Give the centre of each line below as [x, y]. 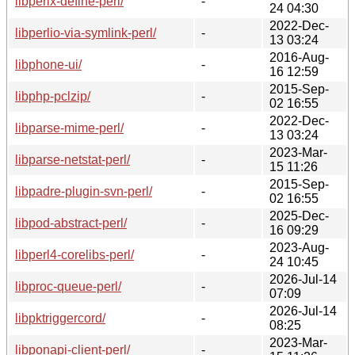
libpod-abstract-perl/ [71, 223]
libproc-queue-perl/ [68, 286]
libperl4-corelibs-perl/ [74, 254]
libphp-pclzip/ [53, 96]
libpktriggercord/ [60, 318]
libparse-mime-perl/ [69, 128]
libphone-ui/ [48, 64]
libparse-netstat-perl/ [73, 159]
